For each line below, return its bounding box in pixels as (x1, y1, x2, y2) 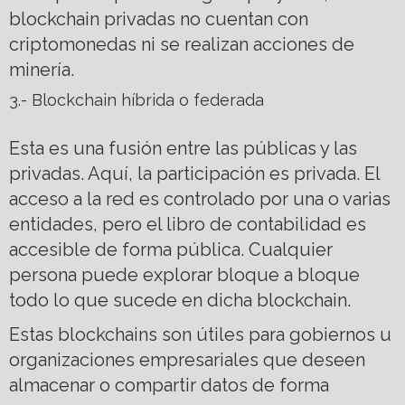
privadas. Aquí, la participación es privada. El (9, 162, 380, 184)
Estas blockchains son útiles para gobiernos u (9, 323, 391, 345)
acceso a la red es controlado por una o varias (9, 187, 391, 210)
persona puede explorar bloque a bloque (9, 263, 360, 286)
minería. (9, 58, 79, 80)
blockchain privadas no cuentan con (9, 7, 308, 30)
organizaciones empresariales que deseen (9, 348, 365, 371)
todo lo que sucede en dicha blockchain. (9, 288, 355, 311)
